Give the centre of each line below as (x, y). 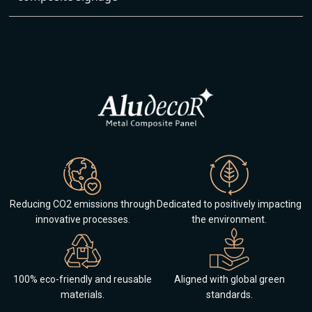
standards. (229, 294)
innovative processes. (83, 219)
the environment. (229, 219)
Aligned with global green (229, 279)
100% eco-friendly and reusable (83, 279)
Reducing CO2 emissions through (83, 204)
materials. (83, 294)
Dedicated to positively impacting (229, 204)
